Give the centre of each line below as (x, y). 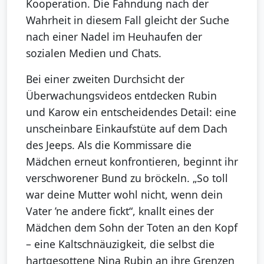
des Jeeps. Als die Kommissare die (109, 145)
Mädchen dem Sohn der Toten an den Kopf (132, 227)
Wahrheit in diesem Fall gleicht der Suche (128, 20)
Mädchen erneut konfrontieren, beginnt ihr (132, 161)
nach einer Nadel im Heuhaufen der (114, 36)
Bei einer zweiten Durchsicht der (105, 79)
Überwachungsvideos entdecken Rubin (121, 95)
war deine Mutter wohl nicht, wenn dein (124, 194)
